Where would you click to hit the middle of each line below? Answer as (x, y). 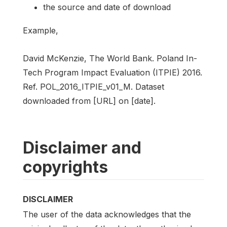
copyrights (65, 167)
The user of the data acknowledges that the (107, 215)
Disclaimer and (82, 148)
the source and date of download (107, 7)
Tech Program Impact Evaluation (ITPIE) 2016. (112, 72)
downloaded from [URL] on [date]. (89, 101)
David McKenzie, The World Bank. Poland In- (110, 58)
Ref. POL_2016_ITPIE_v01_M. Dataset (93, 87)
